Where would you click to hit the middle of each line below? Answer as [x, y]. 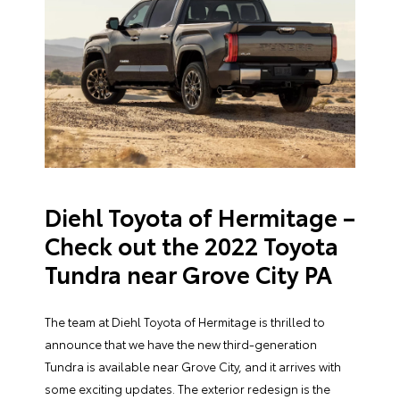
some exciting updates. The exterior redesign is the [187, 388]
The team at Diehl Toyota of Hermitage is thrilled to [185, 321]
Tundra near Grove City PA [188, 274]
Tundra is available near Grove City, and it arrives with [193, 366]
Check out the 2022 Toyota [192, 245]
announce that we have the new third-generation [181, 344]
